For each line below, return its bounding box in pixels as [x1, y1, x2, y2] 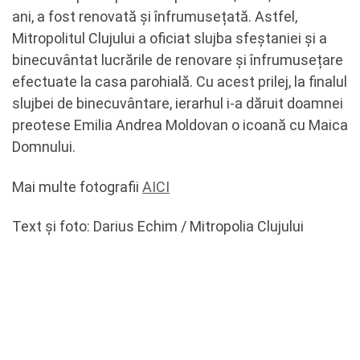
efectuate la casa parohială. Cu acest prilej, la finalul [12, 73, 347, 90]
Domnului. [12, 138, 76, 155]
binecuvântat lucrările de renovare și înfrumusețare [12, 51, 343, 68]
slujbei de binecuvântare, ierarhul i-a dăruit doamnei [12, 95, 343, 112]
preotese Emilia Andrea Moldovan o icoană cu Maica [12, 117, 348, 133]
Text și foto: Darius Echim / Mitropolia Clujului [12, 218, 304, 235]
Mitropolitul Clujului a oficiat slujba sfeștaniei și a [12, 30, 327, 47]
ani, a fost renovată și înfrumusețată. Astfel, [12, 8, 297, 25]
